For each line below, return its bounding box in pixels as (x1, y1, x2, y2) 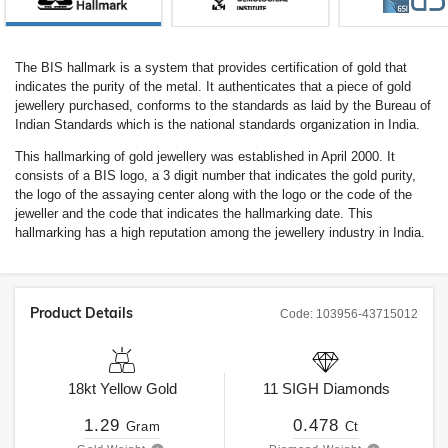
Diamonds (318, 380, 390, 397)
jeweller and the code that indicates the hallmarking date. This (15, 206, 373, 221)
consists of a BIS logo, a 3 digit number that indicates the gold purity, (15, 168, 416, 183)
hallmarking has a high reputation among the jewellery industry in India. (15, 225, 425, 240)
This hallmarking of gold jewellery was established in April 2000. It (15, 149, 395, 164)
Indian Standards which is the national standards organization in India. (15, 117, 420, 132)
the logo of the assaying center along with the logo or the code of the (15, 187, 412, 202)
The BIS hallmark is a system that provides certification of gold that (15, 60, 407, 75)
